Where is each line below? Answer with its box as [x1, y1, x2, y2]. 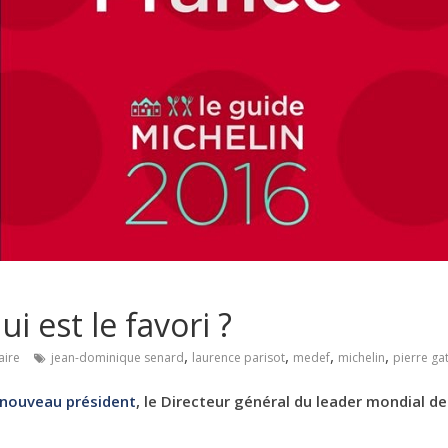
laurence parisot [192, 349, 285, 367]
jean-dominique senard [51, 349, 184, 367]
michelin [338, 349, 385, 367]
